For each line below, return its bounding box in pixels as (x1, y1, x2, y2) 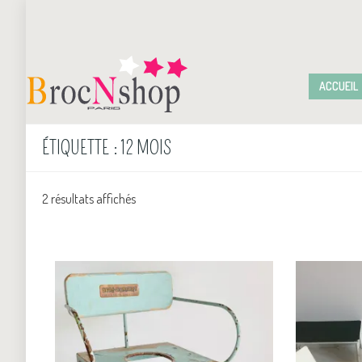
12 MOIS (120, 136, 171, 159)
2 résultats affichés (42, 190, 136, 207)
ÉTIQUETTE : (42, 136, 120, 159)
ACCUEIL (319, 78, 358, 93)
